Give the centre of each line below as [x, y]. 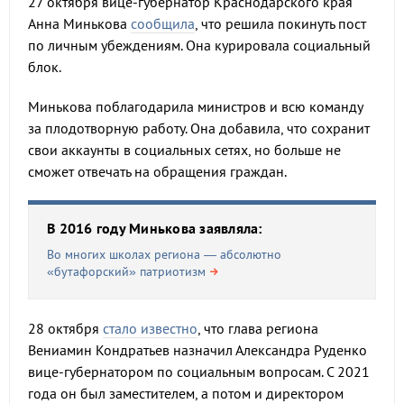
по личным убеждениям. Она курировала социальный [199, 45]
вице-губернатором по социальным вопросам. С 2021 [199, 372]
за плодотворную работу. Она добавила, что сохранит [199, 128]
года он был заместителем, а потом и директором [186, 393]
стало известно [150, 328]
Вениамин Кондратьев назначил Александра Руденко [197, 350]
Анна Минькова [79, 23]
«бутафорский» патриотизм [126, 271]
